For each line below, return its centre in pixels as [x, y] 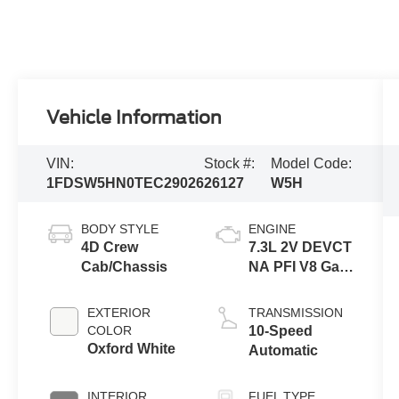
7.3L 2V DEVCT [300, 248]
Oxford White [132, 349]
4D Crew [110, 248]
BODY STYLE [120, 229]
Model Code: [312, 164]
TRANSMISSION [295, 313]
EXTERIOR [119, 313]
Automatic [283, 351]
